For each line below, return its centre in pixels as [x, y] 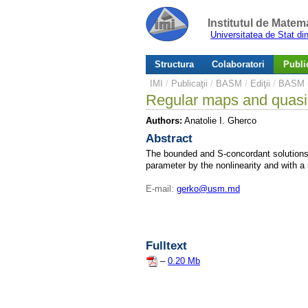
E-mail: [161, 188]
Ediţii [260, 83]
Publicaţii [189, 83]
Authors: [164, 121]
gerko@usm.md [208, 188]
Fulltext [166, 245]
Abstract [169, 138]
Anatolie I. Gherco [219, 121]
